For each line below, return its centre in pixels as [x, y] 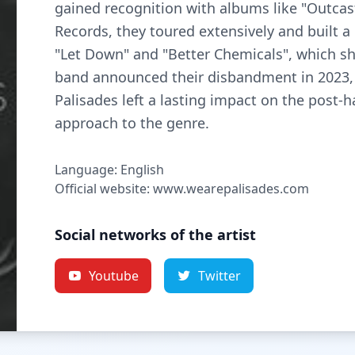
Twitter [220, 276]
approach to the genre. [132, 123]
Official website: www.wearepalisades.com [182, 189]
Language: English [110, 170]
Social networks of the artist [156, 235]
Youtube [114, 276]
